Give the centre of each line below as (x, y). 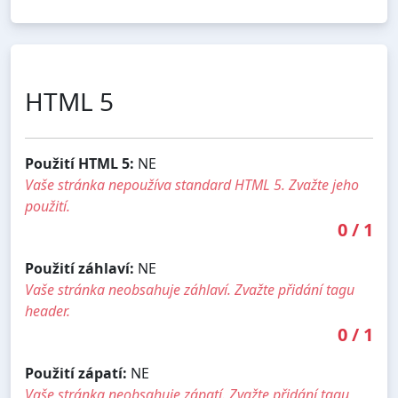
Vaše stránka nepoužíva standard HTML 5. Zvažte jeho (192, 185)
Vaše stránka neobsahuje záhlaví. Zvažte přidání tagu (190, 290)
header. (48, 311)
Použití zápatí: (76, 374)
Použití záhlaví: (80, 269)
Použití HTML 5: (80, 164)
